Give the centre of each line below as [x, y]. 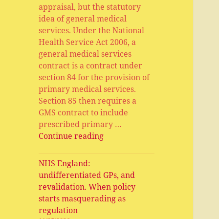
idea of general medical [83, 19]
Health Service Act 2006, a [88, 42]
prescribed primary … [80, 124]
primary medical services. [88, 89]
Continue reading [71, 136]
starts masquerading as [82, 199]
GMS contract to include [84, 113]
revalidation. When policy [87, 187]
